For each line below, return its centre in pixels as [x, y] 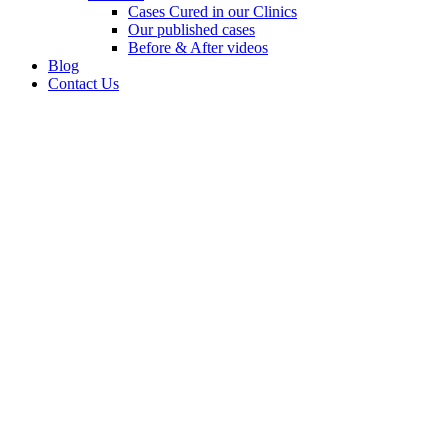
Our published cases [191, 29]
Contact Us [83, 83]
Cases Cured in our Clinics [212, 11]
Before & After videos [198, 47]
